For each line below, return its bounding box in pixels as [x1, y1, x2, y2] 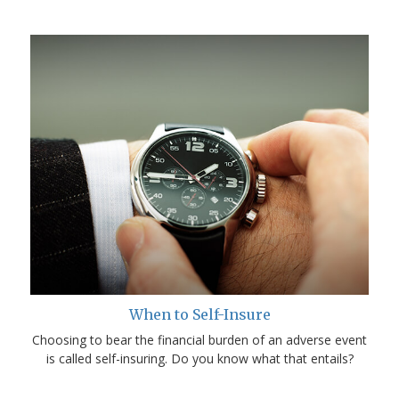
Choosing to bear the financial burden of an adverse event [32, 330, 367, 348]
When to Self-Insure [128, 305, 271, 323]
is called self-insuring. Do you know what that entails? [45, 349, 354, 367]
